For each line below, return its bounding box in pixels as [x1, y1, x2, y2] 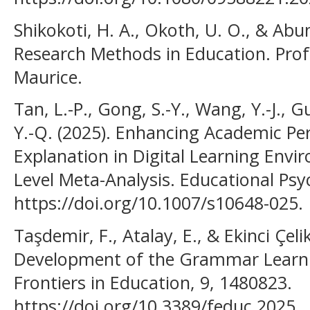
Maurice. [14, 64, 82, 89]
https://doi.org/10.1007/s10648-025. [14, 191, 303, 215]
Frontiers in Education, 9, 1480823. [14, 270, 292, 294]
